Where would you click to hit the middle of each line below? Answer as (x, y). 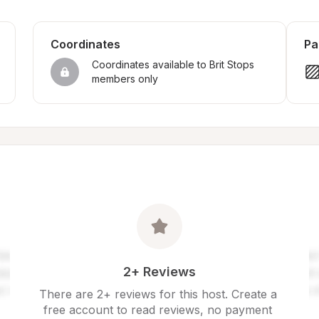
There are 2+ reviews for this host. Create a (158, 294)
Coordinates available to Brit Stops (173, 64)
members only (125, 79)
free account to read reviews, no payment (158, 310)
